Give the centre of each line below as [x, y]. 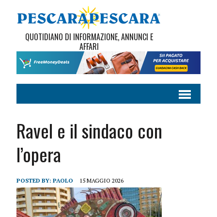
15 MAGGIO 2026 [101, 181]
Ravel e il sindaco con [89, 131]
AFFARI [89, 46]
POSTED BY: [34, 181]
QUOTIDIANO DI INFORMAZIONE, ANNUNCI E [89, 37]
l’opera [39, 154]
